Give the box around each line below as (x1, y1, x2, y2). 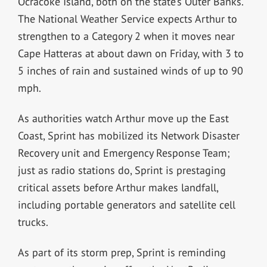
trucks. (17, 215, 48, 229)
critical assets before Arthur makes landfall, (17, 180, 218, 194)
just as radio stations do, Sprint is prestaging (17, 163, 226, 177)
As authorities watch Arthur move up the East (17, 111, 229, 125)
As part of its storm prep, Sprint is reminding (17, 245, 226, 259)
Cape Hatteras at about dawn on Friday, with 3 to (17, 46, 244, 60)
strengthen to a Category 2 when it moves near (17, 29, 235, 43)
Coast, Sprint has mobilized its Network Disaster (17, 128, 240, 142)
